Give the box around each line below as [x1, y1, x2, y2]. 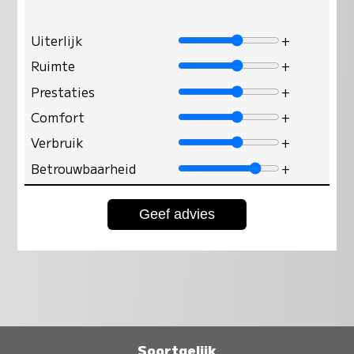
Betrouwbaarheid [31, 158, 137, 178]
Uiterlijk [31, 30, 84, 50]
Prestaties [31, 81, 96, 101]
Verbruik [31, 133, 85, 153]
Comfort [31, 107, 85, 126]
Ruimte [31, 56, 76, 76]
